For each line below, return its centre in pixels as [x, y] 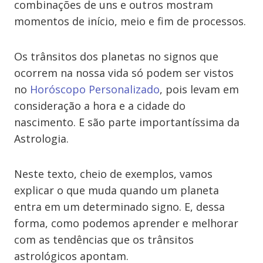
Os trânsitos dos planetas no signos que [116, 56]
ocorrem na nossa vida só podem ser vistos [124, 73]
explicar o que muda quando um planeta [117, 190]
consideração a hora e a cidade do [100, 106]
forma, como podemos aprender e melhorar [126, 223]
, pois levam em [199, 89]
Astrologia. [41, 139]
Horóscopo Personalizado [95, 89]
